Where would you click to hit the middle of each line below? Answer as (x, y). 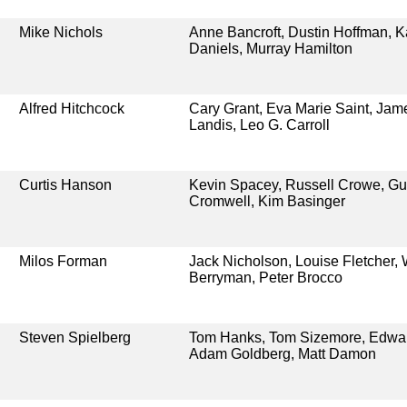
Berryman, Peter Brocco (265, 277)
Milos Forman (64, 261)
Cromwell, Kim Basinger (267, 201)
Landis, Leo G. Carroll (259, 124)
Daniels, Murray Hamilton (270, 48)
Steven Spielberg (75, 337)
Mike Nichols (61, 32)
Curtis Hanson (66, 184)
